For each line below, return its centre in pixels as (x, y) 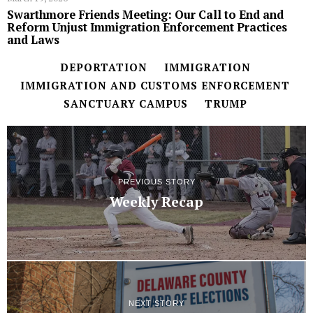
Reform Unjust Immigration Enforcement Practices (147, 27)
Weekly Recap (156, 202)
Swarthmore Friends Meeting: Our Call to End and (145, 14)
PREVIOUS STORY (156, 182)
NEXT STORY (156, 303)
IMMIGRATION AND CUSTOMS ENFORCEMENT (155, 85)
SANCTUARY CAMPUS (125, 103)
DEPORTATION (103, 67)
